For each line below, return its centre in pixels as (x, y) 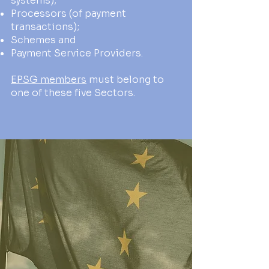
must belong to (125, 80)
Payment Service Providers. (77, 53)
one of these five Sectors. (73, 93)
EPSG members (49, 80)
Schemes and (44, 40)
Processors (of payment (68, 14)
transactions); (45, 27)
